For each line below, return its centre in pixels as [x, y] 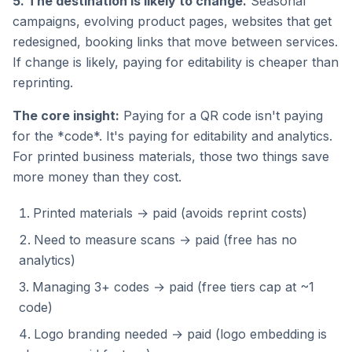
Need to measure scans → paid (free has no [165, 240]
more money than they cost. [97, 177]
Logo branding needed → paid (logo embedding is [180, 334]
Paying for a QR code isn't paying [221, 115]
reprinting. [43, 82]
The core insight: [66, 115]
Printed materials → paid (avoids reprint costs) [170, 213]
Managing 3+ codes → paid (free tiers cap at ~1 [173, 287]
